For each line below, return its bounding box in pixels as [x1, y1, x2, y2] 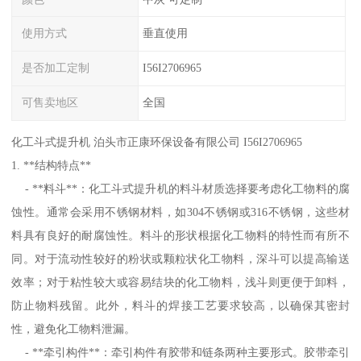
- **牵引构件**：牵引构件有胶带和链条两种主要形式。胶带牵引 [11, 345, 350, 359]
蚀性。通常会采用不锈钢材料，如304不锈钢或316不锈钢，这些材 [11, 205, 350, 218]
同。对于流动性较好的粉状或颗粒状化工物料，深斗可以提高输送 [11, 251, 350, 265]
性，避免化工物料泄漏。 [11, 322, 136, 335]
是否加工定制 [22, 61, 90, 75]
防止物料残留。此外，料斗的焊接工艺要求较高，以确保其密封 [11, 298, 350, 312]
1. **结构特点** [11, 158, 92, 172]
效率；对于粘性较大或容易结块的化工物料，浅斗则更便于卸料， [11, 275, 350, 288]
